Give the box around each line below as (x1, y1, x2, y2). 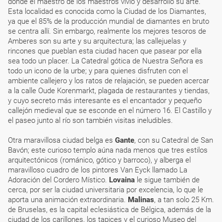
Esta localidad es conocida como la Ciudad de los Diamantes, (8, 7, 206, 16)
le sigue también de (137, 175, 200, 184)
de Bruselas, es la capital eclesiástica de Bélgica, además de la (8, 205, 211, 214)
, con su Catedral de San (134, 136, 213, 145)
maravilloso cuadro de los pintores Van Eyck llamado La (8, 166, 187, 174)
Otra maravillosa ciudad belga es (8, 136, 115, 145)
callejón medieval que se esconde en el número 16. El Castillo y (8, 106, 212, 115)
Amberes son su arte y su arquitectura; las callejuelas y (8, 37, 186, 46)
